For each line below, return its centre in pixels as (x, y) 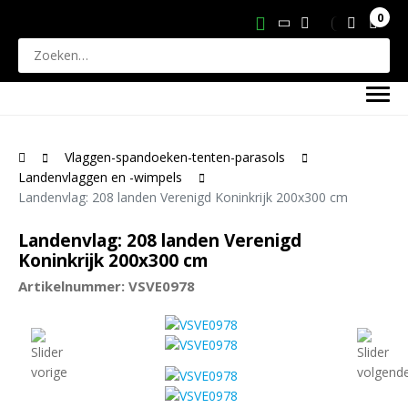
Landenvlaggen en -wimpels (100, 177)
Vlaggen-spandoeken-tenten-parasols (175, 157)
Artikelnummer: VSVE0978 (107, 286)
